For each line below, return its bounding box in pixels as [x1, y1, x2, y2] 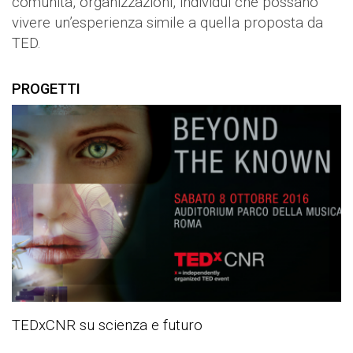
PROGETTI [12, 80, 80, 98]
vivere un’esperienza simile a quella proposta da [12, 14, 323, 32]
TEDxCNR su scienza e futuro [12, 317, 203, 334]
